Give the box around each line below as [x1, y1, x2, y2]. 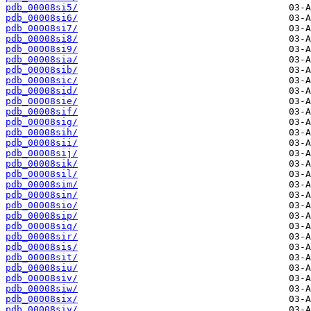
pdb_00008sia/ [6, 54, 78, 65]
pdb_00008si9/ [6, 44, 78, 55]
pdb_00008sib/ [6, 65, 78, 76]
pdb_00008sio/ [6, 200, 78, 211]
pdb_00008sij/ [6, 148, 78, 159]
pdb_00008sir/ [6, 231, 78, 242]
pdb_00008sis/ [6, 242, 78, 253]
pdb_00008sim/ [6, 179, 78, 190]
